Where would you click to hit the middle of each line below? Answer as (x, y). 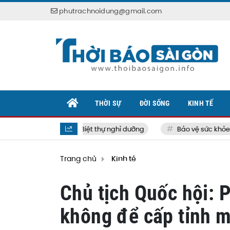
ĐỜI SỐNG (155, 103)
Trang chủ (78, 159)
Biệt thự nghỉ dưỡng (97, 129)
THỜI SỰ (108, 103)
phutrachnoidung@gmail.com (111, 11)
